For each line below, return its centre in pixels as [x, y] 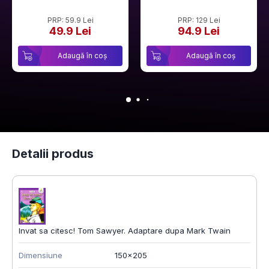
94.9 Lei [199, 31]
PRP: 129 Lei [199, 20]
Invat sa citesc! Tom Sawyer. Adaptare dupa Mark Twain [125, 231]
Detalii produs [53, 153]
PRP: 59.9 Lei [70, 20]
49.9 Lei [70, 31]
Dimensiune [41, 255]
